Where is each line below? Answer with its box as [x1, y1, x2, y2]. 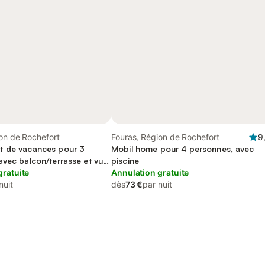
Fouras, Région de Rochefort [111, 132, 219, 142]
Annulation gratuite [111, 167, 189, 177]
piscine [111, 156, 139, 166]
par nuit [143, 179, 172, 189]
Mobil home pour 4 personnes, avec [111, 144, 254, 154]
